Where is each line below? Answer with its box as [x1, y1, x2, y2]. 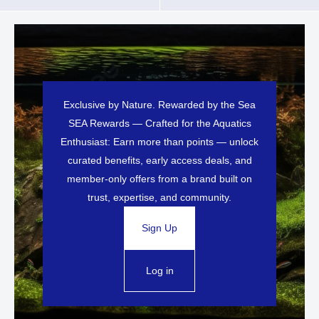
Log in [145, 265, 174, 277]
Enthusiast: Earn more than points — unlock [61, 136, 258, 148]
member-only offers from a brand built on [67, 173, 252, 185]
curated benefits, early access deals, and [67, 155, 252, 167]
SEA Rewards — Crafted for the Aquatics [68, 117, 251, 130]
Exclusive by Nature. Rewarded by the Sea [63, 99, 256, 111]
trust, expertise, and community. [88, 192, 231, 204]
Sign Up [142, 222, 177, 234]
